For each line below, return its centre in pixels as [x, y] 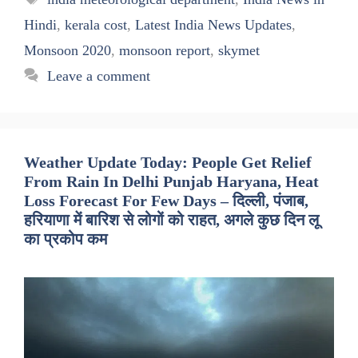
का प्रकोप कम [66, 239]
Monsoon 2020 [68, 51]
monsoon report [165, 51]
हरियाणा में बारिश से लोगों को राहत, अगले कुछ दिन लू [171, 220]
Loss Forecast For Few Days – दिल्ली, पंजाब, [166, 201]
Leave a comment [98, 76]
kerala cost [96, 25]
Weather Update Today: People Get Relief [168, 163]
